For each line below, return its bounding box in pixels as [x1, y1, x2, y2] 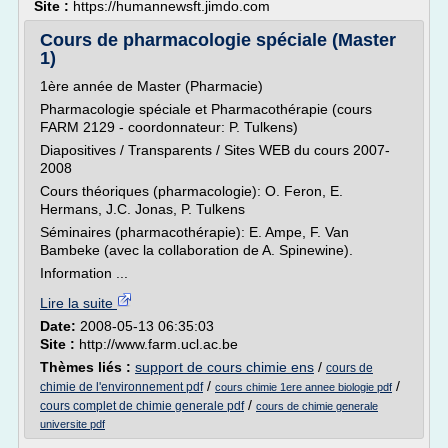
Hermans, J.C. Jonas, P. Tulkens [40, 201, 245, 217]
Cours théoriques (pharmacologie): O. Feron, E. [40, 183, 343, 199]
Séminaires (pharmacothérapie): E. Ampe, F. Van [40, 224, 349, 240]
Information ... [40, 265, 128, 281]
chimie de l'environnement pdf [40, 380, 203, 394]
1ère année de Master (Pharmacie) [40, 78, 263, 94]
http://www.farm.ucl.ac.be [79, 336, 238, 352]
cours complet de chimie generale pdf [40, 399, 244, 413]
